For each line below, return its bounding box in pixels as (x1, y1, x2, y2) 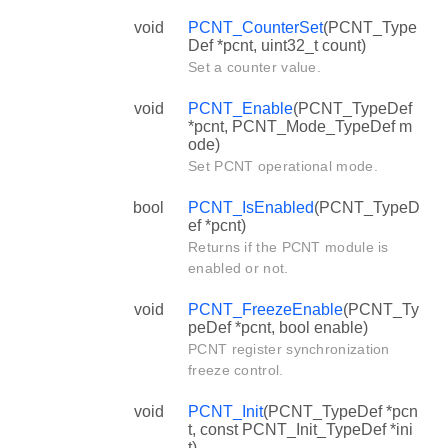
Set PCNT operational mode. (188, 157, 378, 174)
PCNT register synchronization (188, 340, 390, 357)
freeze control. (188, 361, 284, 378)
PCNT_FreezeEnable (188, 300, 343, 318)
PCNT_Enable (188, 99, 293, 117)
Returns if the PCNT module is (188, 238, 389, 255)
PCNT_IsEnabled (188, 198, 314, 216)
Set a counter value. (188, 58, 321, 75)
